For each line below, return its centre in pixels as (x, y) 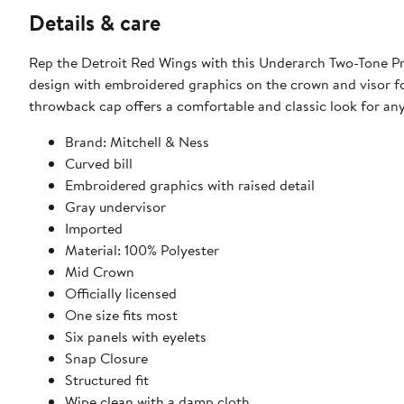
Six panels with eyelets (136, 337)
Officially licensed (121, 294)
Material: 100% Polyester (142, 250)
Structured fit (107, 380)
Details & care (95, 23)
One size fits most (121, 315)
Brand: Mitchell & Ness (137, 142)
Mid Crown (100, 272)
